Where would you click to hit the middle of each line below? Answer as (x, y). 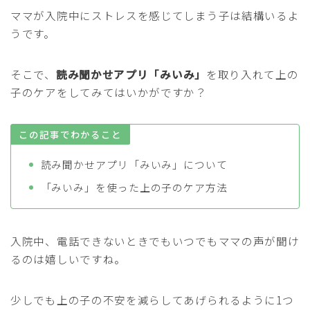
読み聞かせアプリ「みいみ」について (134, 164)
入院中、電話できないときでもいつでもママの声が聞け (155, 240)
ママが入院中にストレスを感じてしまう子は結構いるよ (155, 16)
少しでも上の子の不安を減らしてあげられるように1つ (152, 299)
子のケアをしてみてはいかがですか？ (109, 92)
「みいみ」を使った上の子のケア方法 (134, 187)
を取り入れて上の (252, 74)
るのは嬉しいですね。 (68, 258)
